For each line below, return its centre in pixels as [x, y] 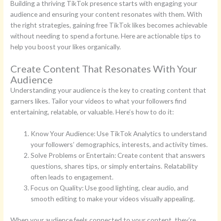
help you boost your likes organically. [66, 47]
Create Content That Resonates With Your [104, 69]
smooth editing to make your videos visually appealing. [113, 199]
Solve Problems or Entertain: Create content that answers [118, 155]
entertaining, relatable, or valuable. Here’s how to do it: [92, 112]
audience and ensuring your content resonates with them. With [107, 14]
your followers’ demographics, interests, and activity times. [119, 145]
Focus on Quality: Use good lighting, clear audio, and [110, 188]
